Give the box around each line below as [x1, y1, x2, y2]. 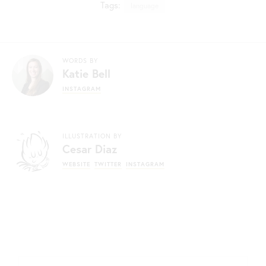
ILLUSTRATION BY [62, 131, 122, 140]
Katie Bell [62, 65, 110, 81]
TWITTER [94, 160, 122, 168]
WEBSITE [62, 160, 90, 168]
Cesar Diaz [62, 141, 117, 156]
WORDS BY [62, 56, 98, 65]
